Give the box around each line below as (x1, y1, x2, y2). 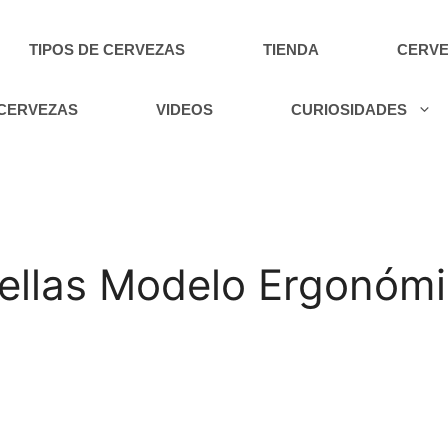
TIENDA (263, 41, 320, 58)
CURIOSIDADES (291, 101, 408, 118)
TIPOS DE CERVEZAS (29, 41, 186, 58)
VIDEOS (156, 101, 214, 118)
